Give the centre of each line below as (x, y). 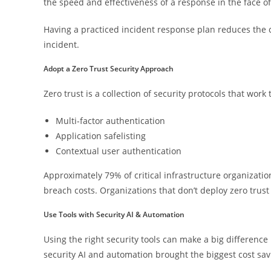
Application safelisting (101, 136)
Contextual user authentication (119, 151)
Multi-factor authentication (110, 121)
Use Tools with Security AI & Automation (114, 215)
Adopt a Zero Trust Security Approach (109, 69)
